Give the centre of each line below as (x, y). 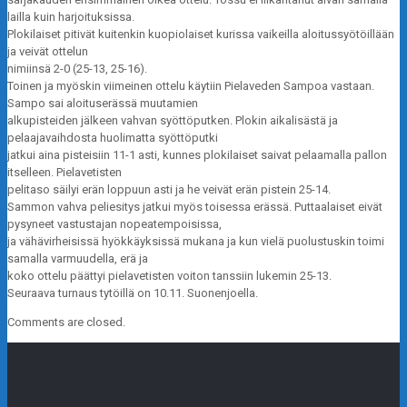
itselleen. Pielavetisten (65, 173)
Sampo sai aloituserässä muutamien (103, 104)
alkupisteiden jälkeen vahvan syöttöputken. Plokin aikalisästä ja (173, 121)
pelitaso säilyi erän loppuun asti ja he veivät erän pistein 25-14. (169, 190)
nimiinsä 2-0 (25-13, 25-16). (77, 69)
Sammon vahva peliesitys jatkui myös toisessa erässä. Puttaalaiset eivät (195, 207)
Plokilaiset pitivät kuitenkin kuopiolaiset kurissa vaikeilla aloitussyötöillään (201, 35)
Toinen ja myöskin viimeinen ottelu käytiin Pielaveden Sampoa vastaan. (191, 86)
